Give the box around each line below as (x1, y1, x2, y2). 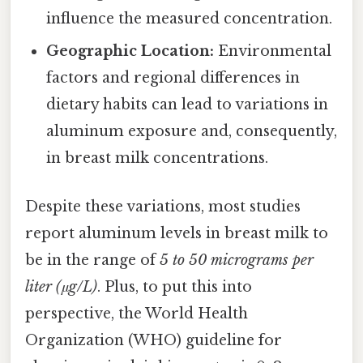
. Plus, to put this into (97, 277, 252, 296)
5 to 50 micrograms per (160, 250, 314, 269)
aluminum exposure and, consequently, (46, 122, 338, 141)
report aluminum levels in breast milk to (25, 224, 328, 242)
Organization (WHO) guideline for (25, 331, 282, 349)
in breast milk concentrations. (46, 149, 269, 168)
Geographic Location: (46, 42, 215, 61)
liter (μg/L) (25, 277, 97, 296)
